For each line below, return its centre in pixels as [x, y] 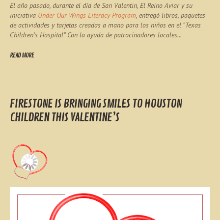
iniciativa [24, 15]
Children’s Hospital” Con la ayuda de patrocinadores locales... [96, 35]
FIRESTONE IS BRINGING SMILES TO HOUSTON [96, 104]
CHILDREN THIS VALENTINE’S [65, 118]
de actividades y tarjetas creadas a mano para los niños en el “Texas [105, 25]
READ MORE [22, 56]
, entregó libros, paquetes [171, 15]
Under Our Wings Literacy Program [87, 15]
